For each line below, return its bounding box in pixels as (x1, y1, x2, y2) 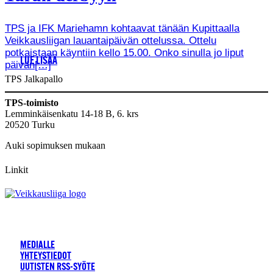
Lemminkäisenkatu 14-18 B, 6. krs (5, 108, 138, 119)
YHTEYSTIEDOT (20, 250, 71, 261)
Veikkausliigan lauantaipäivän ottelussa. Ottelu (5, 34, 216, 46)
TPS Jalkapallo (5, 74, 63, 85)
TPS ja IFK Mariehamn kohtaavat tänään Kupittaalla (5, 22, 239, 34)
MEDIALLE (20, 239, 55, 250)
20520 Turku (5, 119, 55, 130)
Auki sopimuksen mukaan (5, 140, 105, 151)
